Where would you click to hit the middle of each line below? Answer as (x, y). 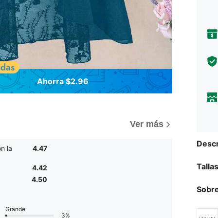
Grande (15, 209)
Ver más (147, 124)
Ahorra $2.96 (63, 81)
